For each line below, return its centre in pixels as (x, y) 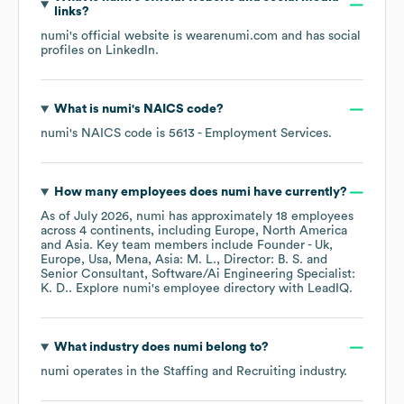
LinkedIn (130, 51)
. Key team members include (173, 246)
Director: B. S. (263, 260)
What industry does (113, 348)
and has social (319, 37)
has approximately (220, 217)
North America (305, 231)
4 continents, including (147, 231)
